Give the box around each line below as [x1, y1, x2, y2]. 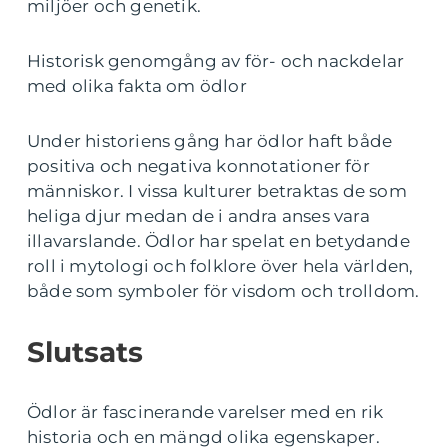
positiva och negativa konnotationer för [27, 156, 370, 176]
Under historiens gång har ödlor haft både [27, 131, 393, 151]
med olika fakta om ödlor [27, 76, 247, 96]
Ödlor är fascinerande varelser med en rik [27, 402, 384, 422]
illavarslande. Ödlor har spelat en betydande [27, 231, 410, 251]
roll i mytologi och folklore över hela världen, [27, 256, 414, 276]
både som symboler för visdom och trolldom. [27, 281, 420, 301]
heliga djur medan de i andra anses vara [27, 206, 370, 226]
